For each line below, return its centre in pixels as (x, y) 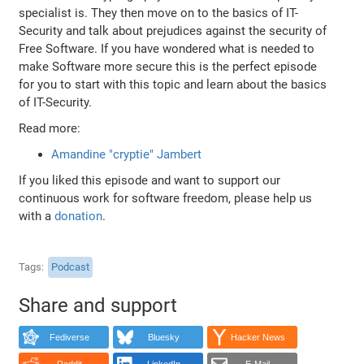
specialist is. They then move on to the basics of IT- (159, 13)
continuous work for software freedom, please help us (166, 198)
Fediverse (69, 338)
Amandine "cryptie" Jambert (127, 154)
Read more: (50, 128)
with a (37, 216)
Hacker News (258, 338)
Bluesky (163, 338)
